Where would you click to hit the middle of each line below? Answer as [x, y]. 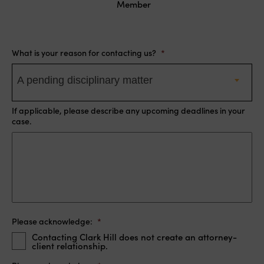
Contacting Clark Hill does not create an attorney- [134, 236]
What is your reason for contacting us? [84, 52]
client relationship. [70, 245]
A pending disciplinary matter [85, 80]
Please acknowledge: [52, 221]
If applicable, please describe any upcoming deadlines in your [128, 110]
